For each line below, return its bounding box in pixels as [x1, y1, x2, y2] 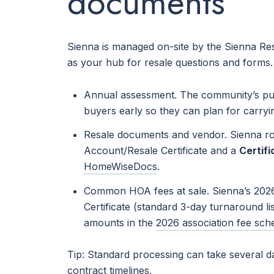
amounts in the [83, 216, 156, 229]
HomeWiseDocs [83, 160, 157, 173]
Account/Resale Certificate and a [83, 144, 239, 157]
